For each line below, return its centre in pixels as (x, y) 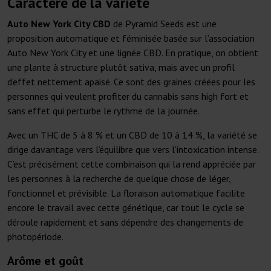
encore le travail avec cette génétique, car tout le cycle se (126, 208)
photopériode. (35, 237)
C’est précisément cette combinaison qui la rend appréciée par (132, 164)
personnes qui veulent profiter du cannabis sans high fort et (128, 96)
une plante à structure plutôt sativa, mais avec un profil (121, 67)
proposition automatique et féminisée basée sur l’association (131, 38)
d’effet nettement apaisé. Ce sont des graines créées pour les (131, 82)
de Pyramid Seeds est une (164, 24)
